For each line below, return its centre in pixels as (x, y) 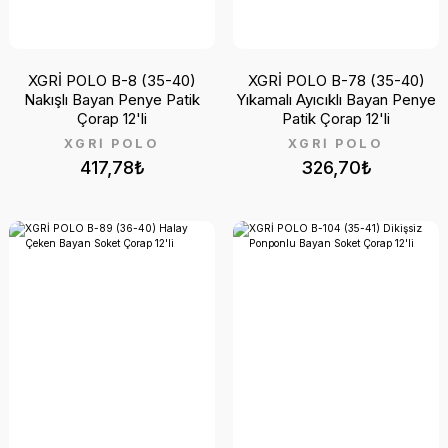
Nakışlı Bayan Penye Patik (112, 99)
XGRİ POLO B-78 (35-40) (336, 80)
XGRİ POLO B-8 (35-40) (112, 80)
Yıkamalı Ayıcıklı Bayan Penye (336, 99)
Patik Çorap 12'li (336, 118)
